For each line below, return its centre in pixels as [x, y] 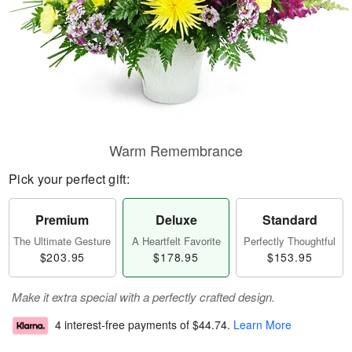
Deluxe [176, 220]
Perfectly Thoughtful [290, 241]
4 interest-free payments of [124, 325]
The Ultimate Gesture [62, 241]
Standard [290, 220]
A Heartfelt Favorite [176, 241]
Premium [62, 220]
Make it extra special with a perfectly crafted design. [143, 297]
